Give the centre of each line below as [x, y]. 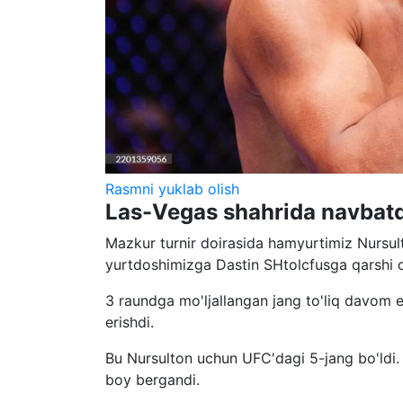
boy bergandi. [155, 379]
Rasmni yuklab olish [172, 188]
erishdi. [132, 322]
